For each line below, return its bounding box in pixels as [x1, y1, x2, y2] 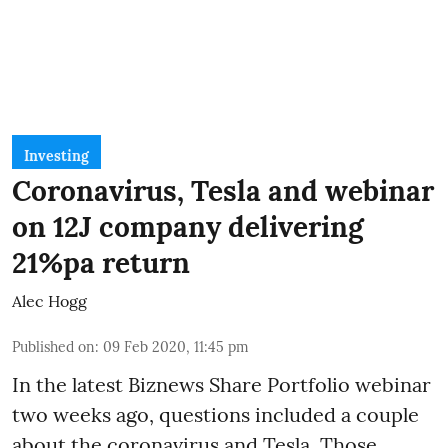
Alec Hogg [12, 290, 87, 311]
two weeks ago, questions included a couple [12, 401, 419, 427]
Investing [24, 146, 89, 165]
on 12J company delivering [12, 208, 364, 245]
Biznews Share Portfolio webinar [128, 371, 431, 397]
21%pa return [12, 244, 190, 281]
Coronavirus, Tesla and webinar [12, 172, 434, 209]
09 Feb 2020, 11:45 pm [103, 337, 249, 356]
